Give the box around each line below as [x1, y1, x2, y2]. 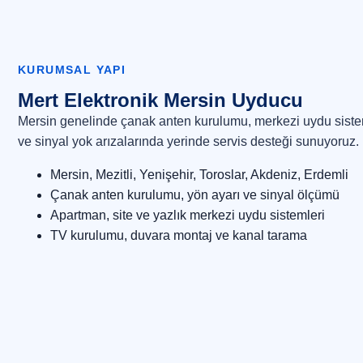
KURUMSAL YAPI [18, 63, 126, 77]
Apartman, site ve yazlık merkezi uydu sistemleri [50, 208, 325, 223]
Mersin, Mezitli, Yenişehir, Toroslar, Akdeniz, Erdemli [50, 168, 348, 182]
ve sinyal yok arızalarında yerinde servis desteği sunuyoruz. [18, 135, 359, 149]
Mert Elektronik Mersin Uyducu [18, 89, 303, 112]
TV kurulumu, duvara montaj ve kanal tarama [50, 228, 307, 243]
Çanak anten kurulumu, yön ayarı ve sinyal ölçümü [50, 188, 340, 203]
